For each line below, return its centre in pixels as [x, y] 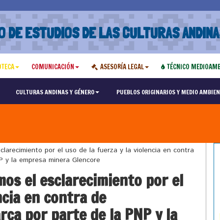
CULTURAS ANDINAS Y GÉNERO [55, 92]
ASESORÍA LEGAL [122, 67]
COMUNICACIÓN [53, 67]
